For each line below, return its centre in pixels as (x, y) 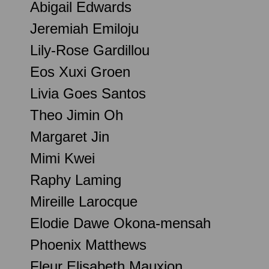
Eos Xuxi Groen (80, 71)
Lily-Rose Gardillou (90, 50)
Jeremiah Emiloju (84, 28)
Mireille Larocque (84, 201)
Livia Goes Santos (88, 93)
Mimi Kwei (62, 158)
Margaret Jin (70, 136)
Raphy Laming (76, 180)
